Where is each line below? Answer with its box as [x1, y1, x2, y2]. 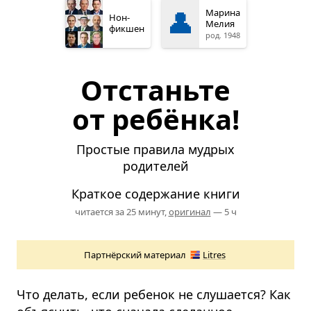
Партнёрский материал [84, 248, 186, 261]
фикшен [108, 22, 144, 35]
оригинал [168, 205, 211, 218]
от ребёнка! [72, 99, 239, 138]
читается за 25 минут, [74, 205, 169, 218]
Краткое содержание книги [71, 185, 240, 202]
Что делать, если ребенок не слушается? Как [17, 285, 291, 303]
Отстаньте [81, 70, 230, 109]
